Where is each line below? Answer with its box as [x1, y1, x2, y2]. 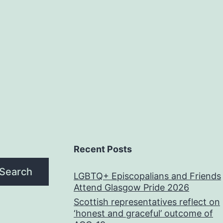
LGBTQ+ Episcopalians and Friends [74, 171, 221, 182]
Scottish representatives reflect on [74, 197, 220, 208]
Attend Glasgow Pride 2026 [74, 182, 189, 193]
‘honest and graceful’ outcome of [74, 208, 213, 219]
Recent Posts [74, 144, 132, 155]
